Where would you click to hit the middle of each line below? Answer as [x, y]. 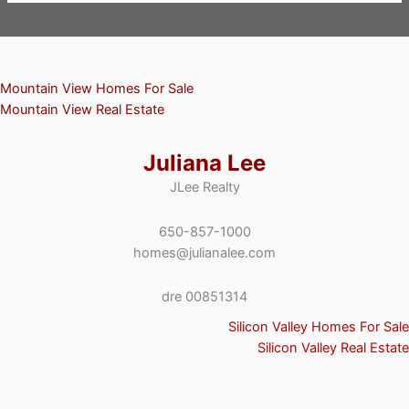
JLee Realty [204, 188]
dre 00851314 [204, 297]
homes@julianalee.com [204, 252]
